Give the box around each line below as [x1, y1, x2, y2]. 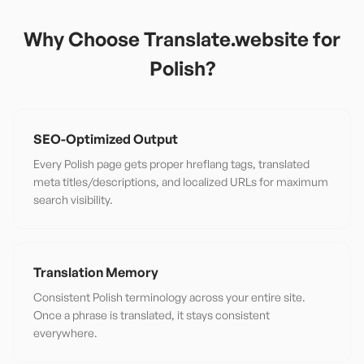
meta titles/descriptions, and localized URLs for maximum [33, 175, 328, 188]
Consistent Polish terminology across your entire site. [33, 290, 305, 304]
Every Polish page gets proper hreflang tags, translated [33, 157, 310, 171]
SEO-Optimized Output [33, 131, 178, 147]
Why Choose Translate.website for [24, 27, 340, 51]
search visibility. [33, 193, 113, 206]
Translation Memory [33, 264, 158, 280]
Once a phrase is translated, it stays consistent [33, 308, 270, 322]
